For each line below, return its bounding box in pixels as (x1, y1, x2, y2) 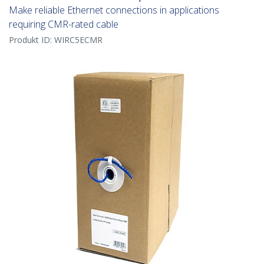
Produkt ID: (9, 34, 54, 46)
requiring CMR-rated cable (9, 18, 118, 31)
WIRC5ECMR (54, 34, 103, 46)
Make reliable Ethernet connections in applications (9, 4, 219, 17)
